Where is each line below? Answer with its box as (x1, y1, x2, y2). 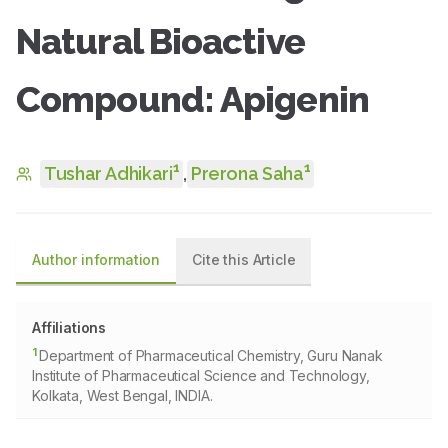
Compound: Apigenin (16, 78, 369, 120)
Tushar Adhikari (44, 163, 173, 184)
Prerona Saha (190, 163, 304, 184)
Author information (32, 251, 161, 268)
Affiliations (32, 319, 107, 336)
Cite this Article (192, 251, 296, 268)
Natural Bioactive (16, 20, 305, 62)
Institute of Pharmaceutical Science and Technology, (32, 367, 370, 384)
